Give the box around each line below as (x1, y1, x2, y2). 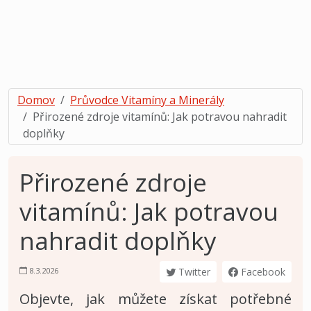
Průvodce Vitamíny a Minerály (70, 92, 224, 108)
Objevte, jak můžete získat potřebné (19, 289, 292, 308)
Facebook (238, 264, 285, 278)
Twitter (176, 264, 210, 278)
